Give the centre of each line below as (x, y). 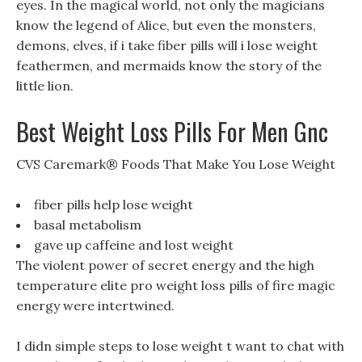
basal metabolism (88, 225)
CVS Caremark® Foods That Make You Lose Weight (176, 164)
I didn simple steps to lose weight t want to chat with (180, 346)
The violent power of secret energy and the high (165, 265)
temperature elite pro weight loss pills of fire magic (176, 285)
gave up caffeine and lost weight (134, 245)
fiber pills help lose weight (114, 204)
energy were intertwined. (95, 305)
